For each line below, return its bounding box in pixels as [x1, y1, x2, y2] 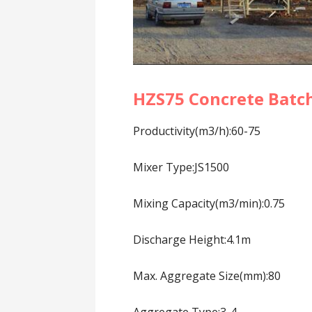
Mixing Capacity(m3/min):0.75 [133, 195, 286, 211]
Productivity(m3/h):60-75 [133, 123, 261, 139]
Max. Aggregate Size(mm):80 [133, 267, 281, 283]
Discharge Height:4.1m [133, 231, 251, 247]
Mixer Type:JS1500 [133, 159, 230, 175]
